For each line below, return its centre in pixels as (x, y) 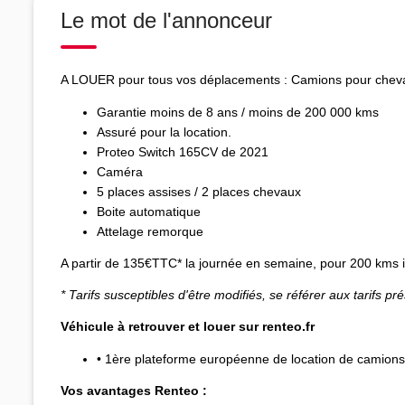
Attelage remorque (150, 231)
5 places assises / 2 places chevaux (199, 191)
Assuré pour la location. (164, 132)
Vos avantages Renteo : (134, 390)
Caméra (122, 171)
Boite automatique (151, 211)
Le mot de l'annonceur (166, 20)
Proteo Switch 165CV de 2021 (183, 151)
